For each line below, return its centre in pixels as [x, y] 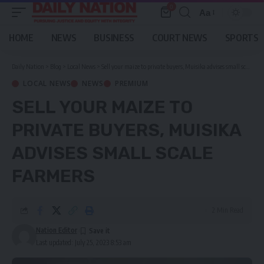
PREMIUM [131, 83]
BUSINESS [114, 38]
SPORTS [242, 38]
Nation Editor [56, 230]
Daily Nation [28, 66]
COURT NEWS [179, 38]
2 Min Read [228, 210]
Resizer [214, 34]
